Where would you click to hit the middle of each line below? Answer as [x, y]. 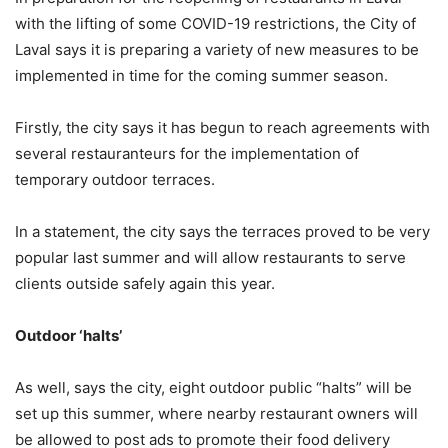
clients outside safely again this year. [145, 283]
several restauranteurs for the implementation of [187, 153]
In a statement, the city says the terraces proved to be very [222, 231]
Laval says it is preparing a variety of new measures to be [217, 49]
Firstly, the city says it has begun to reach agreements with [222, 127]
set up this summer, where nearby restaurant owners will [216, 413]
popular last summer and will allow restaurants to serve [210, 257]
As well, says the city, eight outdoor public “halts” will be [213, 387]
